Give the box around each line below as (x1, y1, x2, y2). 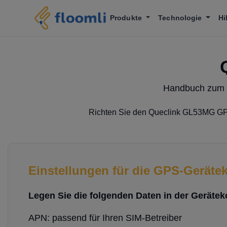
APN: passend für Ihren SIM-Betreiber (28, 213, 182, 223)
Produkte (110, 14, 144, 22)
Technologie (158, 14, 204, 22)
